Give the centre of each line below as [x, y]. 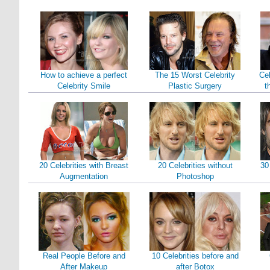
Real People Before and [84, 256]
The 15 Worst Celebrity [195, 75]
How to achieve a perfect [84, 75]
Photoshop [195, 176]
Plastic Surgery [195, 86]
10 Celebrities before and [195, 256]
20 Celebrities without [195, 165]
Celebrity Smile [84, 86]
